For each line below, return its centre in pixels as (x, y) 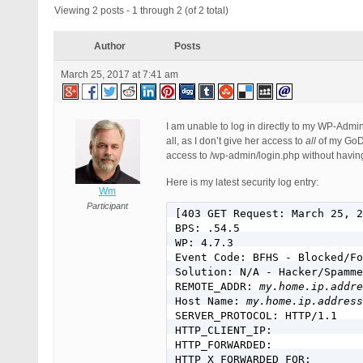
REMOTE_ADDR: (217, 286)
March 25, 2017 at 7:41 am (120, 75)
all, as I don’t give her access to (236, 141)
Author (109, 46)
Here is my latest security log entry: (242, 182)
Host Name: (211, 301)
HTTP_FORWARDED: (224, 345)
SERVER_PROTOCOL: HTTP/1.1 (256, 316)
